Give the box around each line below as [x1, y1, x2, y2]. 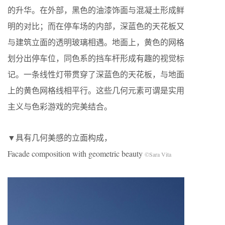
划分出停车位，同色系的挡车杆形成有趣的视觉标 [8, 53, 184, 64]
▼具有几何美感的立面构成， [8, 132, 112, 143]
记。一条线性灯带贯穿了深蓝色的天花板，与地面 [8, 69, 184, 80]
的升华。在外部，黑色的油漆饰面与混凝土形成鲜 [8, 5, 184, 16]
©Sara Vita [145, 150, 171, 159]
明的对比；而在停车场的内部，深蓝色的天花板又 [8, 21, 184, 32]
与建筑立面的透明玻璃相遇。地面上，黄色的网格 [8, 37, 184, 48]
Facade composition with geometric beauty [8, 148, 145, 159]
